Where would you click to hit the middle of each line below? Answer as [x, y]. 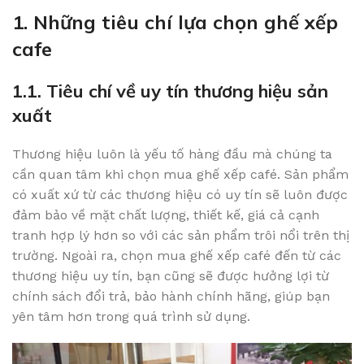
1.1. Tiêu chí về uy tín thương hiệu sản [170, 91]
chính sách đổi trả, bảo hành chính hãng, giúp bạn [171, 296]
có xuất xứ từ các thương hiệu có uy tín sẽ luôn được [180, 194]
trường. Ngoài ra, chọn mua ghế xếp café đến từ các [177, 255]
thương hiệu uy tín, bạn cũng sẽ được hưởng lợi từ [171, 275]
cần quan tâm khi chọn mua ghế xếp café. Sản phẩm [180, 174]
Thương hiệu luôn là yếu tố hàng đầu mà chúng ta [172, 154]
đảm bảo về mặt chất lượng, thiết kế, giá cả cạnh [166, 214]
